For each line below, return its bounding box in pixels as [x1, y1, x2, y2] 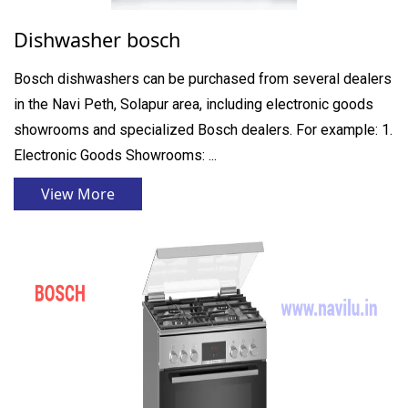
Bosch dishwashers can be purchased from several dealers [14, 69, 392, 87]
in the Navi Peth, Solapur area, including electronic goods [14, 95, 373, 113]
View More [41, 183, 115, 204]
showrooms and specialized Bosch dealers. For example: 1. [14, 120, 393, 138]
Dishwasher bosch [14, 25, 180, 53]
